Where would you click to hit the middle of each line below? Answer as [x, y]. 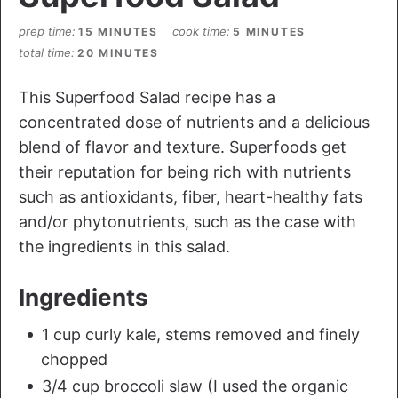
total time [45, 52]
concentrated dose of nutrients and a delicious [194, 122]
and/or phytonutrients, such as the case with [187, 221]
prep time [45, 31]
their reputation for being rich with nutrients [185, 171]
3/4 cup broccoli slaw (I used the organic [193, 386]
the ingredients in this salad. [124, 246]
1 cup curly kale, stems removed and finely [199, 334]
